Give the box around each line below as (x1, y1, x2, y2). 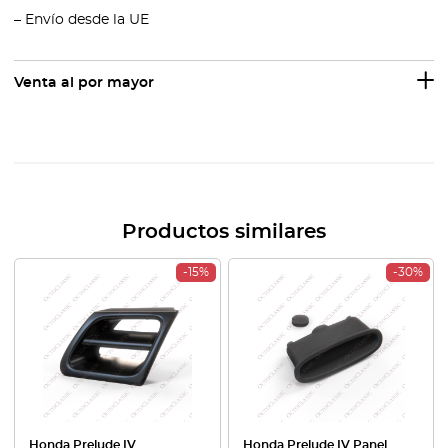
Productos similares (122, 222, 326, 242)
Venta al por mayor (14, 76, 154, 91)
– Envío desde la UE (14, 13, 149, 28)
